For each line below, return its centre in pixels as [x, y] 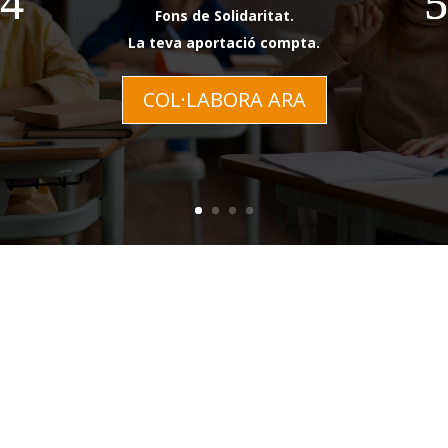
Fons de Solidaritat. [224, 16]
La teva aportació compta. [224, 43]
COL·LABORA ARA [224, 100]
